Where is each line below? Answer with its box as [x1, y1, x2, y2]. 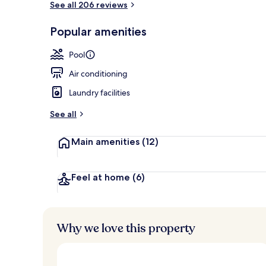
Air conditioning [69, 68, 128, 79]
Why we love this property [57, 220, 195, 236]
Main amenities [71, 135, 140, 147]
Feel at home [71, 171, 130, 183]
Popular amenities [50, 24, 147, 39]
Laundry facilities [69, 87, 130, 98]
